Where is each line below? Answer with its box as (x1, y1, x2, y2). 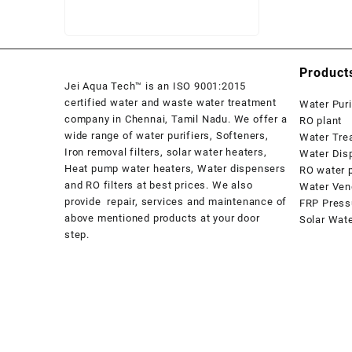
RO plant (299, 114, 343, 126)
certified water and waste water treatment (64, 96, 277, 108)
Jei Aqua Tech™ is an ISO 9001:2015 (64, 79, 247, 92)
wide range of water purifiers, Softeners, (64, 129, 272, 141)
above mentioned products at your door (64, 211, 260, 224)
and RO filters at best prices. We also (64, 178, 253, 191)
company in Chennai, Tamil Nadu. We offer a (64, 112, 288, 125)
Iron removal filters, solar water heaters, (64, 145, 267, 158)
